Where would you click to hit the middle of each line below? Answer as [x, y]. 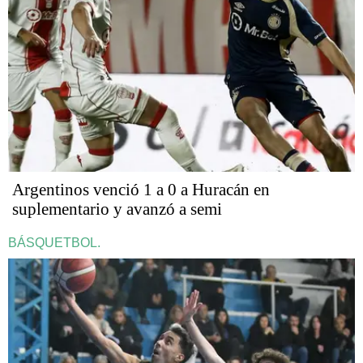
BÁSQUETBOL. [54, 243]
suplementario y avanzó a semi [117, 209]
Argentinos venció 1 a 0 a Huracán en [141, 190]
